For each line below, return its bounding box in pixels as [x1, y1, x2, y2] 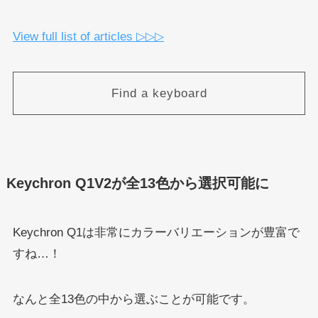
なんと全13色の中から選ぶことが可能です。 [12, 292, 255, 306]
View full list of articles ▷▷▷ [12, 30, 164, 44]
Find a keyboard [111, 87, 207, 101]
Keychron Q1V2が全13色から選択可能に [6, 175, 269, 192]
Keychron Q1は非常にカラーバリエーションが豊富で [12, 225, 300, 239]
